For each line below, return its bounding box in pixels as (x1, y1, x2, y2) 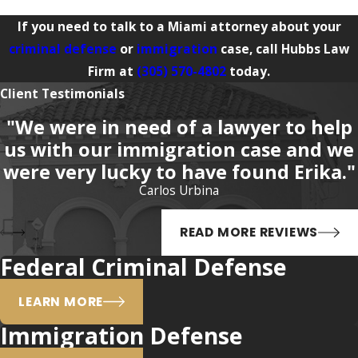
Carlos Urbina (139, 181, 219, 200)
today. (226, 62, 270, 81)
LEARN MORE (18, 292, 104, 310)
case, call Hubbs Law (217, 40, 349, 58)
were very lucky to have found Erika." (2, 159, 356, 185)
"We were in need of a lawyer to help (6, 114, 352, 141)
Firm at (88, 62, 137, 81)
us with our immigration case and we (4, 137, 354, 163)
